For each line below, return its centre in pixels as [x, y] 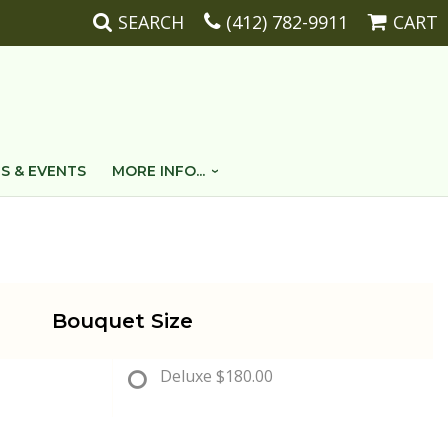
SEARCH [151, 22]
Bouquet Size [122, 321]
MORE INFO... [158, 171]
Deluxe [186, 376]
